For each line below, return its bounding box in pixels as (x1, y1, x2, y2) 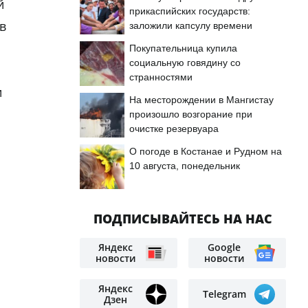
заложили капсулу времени (129, 20, 252, 31)
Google (208, 241, 241, 254)
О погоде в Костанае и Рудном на (129, 146, 282, 157)
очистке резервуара (129, 123, 219, 134)
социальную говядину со (129, 57, 241, 68)
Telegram (202, 287, 246, 300)
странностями (129, 71, 192, 82)
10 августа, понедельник (129, 160, 240, 171)
